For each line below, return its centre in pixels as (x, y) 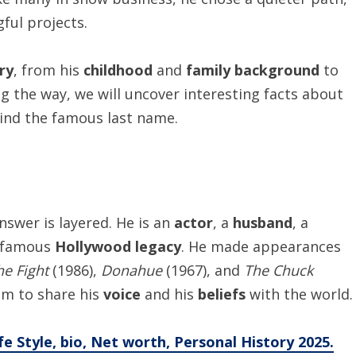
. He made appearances (261, 246)
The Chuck (279, 270)
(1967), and (203, 270)
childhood (118, 70)
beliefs (222, 294)
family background (253, 70)
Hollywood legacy (118, 246)
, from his (48, 70)
